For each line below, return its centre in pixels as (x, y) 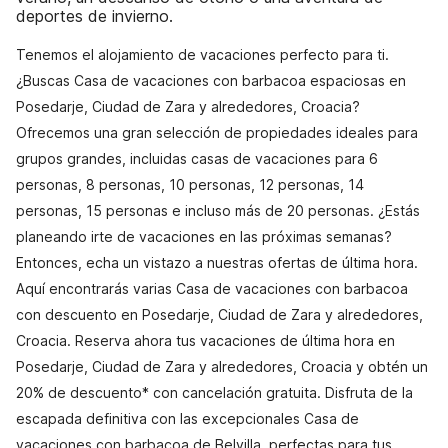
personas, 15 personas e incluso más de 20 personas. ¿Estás (218, 210)
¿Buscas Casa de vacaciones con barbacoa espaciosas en (211, 80)
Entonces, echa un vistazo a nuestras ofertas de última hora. (217, 262)
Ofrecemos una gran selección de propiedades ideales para (217, 132)
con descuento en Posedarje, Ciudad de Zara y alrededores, (219, 314)
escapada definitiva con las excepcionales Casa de (187, 418)
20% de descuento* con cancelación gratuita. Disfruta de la (214, 392)
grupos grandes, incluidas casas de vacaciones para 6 (197, 158)
